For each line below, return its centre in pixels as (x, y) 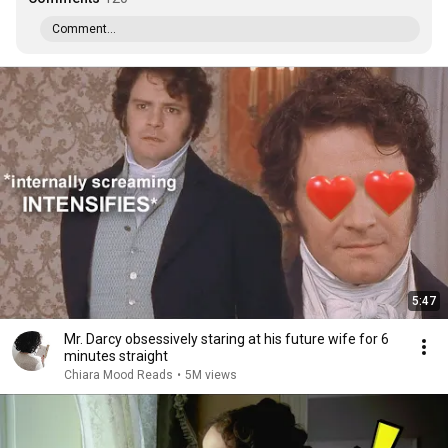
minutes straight (116, 356)
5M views (211, 375)
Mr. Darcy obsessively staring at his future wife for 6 (226, 339)
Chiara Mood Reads (118, 375)
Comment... (84, 29)
